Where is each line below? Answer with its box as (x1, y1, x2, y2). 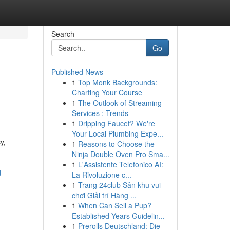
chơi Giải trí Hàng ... (71, 190, 137, 200)
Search (51, 29, 74, 39)
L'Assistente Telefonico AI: (78, 159, 163, 169)
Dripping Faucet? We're (78, 118, 155, 128)
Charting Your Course (71, 87, 142, 98)
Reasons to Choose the (78, 139, 155, 149)
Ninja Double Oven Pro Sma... (71, 149, 169, 159)
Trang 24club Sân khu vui (78, 180, 161, 190)
